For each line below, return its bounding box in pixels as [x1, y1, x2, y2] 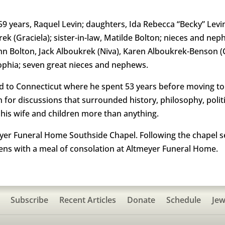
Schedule [166, 194, 201, 206]
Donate [127, 194, 155, 206]
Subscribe [11, 194, 48, 206]
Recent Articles [59, 194, 116, 206]
